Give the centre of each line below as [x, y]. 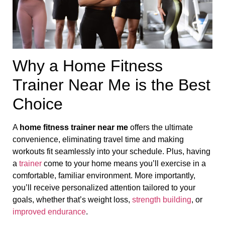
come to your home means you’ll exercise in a [124, 163]
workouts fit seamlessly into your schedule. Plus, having [111, 151]
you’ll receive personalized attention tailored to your [104, 187]
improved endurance [49, 211]
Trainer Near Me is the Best [111, 85]
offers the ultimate [160, 127]
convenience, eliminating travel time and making [98, 139]
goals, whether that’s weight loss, [72, 199]
